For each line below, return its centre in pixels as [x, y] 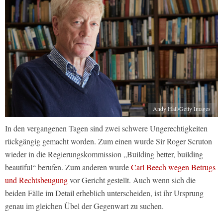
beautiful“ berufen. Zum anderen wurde [68, 167]
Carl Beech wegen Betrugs [173, 167]
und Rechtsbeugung [36, 180]
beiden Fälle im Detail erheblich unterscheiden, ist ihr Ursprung [104, 193]
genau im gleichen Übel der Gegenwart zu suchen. [84, 206]
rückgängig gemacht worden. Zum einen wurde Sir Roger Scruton [109, 141]
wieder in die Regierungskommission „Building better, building [104, 154]
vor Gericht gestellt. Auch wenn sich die [132, 180]
